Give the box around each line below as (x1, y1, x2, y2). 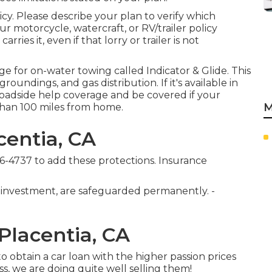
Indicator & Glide (146, 65, 227, 76)
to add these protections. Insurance (32, 155, 207, 166)
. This (227, 65, 251, 76)
